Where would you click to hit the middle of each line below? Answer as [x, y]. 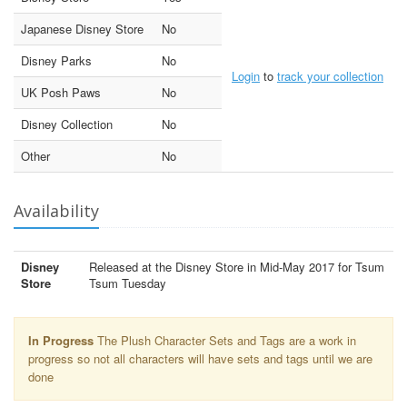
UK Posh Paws [61, 92]
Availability [56, 210]
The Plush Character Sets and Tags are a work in [225, 340]
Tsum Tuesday [128, 283]
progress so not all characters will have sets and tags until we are [200, 358]
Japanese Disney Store [82, 28]
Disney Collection [67, 124]
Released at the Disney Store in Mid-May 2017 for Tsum [237, 266]
